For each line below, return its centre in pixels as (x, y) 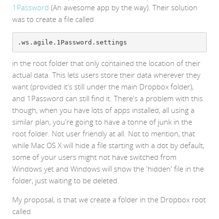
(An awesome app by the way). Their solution (123, 8)
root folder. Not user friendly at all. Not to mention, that (104, 134)
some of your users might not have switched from (94, 157)
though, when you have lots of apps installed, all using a (103, 110)
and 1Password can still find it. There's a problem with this (108, 99)
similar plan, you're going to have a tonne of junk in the (102, 122)
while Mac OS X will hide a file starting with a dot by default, (108, 145)
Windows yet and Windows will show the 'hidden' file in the (108, 169)
